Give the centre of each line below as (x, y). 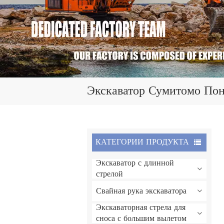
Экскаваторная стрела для (141, 208)
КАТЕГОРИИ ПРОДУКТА (142, 142)
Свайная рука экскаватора (141, 191)
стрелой (110, 174)
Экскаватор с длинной (135, 163)
